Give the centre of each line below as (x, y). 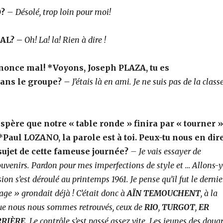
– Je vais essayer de (166, 151)
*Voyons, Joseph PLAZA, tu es (108, 67)
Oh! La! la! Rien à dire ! (65, 40)
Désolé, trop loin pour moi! (63, 12)
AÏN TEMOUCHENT (164, 193)
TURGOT (178, 207)
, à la (209, 193)
